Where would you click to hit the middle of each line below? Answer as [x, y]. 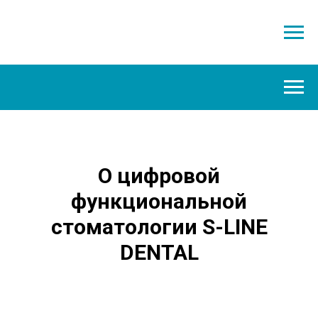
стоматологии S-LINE [159, 227]
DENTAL [159, 253]
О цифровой [159, 176]
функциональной [159, 202]
